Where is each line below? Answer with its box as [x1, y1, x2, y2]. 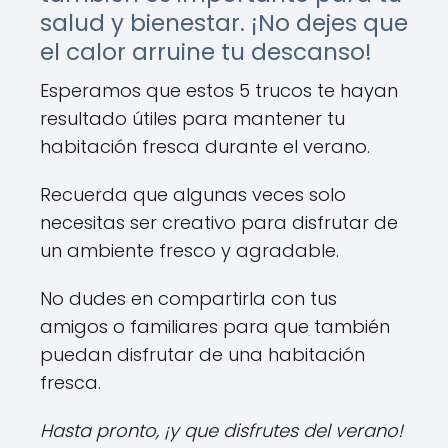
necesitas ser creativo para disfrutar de [40, 210, 398, 235]
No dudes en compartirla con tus [40, 286, 337, 311]
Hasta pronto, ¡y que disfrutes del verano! [40, 418, 403, 443]
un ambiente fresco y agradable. [40, 238, 339, 263]
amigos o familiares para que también [40, 314, 390, 339]
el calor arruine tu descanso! [40, 36, 372, 68]
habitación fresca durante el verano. [40, 134, 370, 159]
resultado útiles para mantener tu [40, 106, 345, 131]
